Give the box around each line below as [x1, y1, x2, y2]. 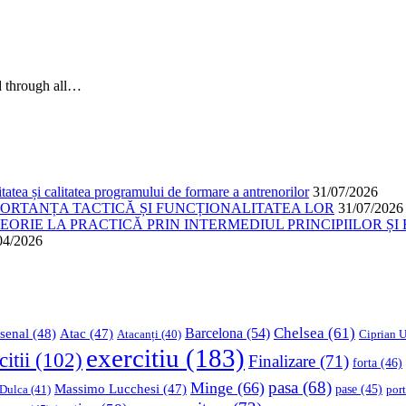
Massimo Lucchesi [54, 382, 159, 397]
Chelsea [274, 324, 324, 343]
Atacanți [117, 328, 159, 342]
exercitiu [86, 343, 179, 373]
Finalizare [248, 352, 315, 372]
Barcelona [185, 325, 243, 342]
